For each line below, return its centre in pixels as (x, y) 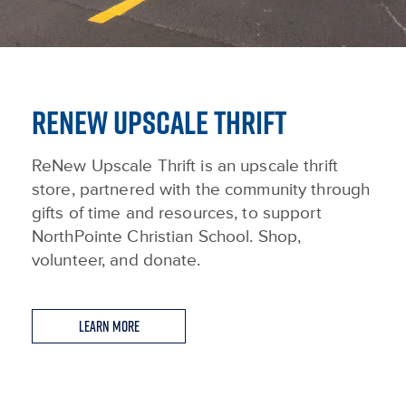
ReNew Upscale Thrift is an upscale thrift (185, 167)
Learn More (109, 327)
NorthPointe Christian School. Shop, (167, 237)
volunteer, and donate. (116, 261)
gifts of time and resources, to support (177, 214)
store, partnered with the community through (201, 190)
